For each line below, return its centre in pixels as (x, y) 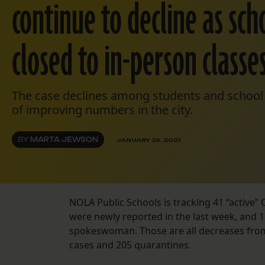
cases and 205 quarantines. (131, 245)
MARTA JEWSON (64, 140)
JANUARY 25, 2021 (148, 140)
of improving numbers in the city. (102, 110)
